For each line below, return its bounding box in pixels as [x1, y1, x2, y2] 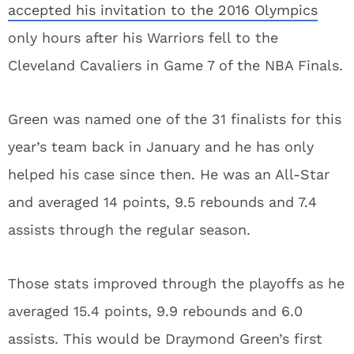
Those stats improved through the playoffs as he [8, 275, 345, 292]
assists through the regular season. [8, 221, 250, 238]
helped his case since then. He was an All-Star [8, 166, 330, 183]
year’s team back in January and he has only [8, 138, 314, 155]
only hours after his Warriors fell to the [8, 29, 278, 46]
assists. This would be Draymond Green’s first [8, 330, 322, 347]
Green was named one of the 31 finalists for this [8, 111, 341, 127]
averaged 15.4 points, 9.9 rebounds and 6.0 [8, 303, 303, 319]
